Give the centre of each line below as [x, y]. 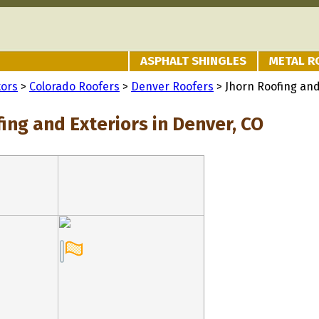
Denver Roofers [172, 87]
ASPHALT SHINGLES [193, 61]
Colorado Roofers [74, 87]
